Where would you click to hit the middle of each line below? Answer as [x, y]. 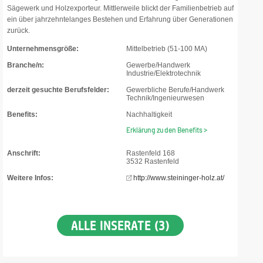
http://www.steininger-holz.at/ [179, 178]
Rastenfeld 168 [151, 153]
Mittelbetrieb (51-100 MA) [167, 49]
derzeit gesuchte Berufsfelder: [58, 90]
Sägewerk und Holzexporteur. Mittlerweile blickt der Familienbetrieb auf [120, 8]
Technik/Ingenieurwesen [165, 98]
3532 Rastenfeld [153, 161]
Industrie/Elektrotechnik [163, 73]
